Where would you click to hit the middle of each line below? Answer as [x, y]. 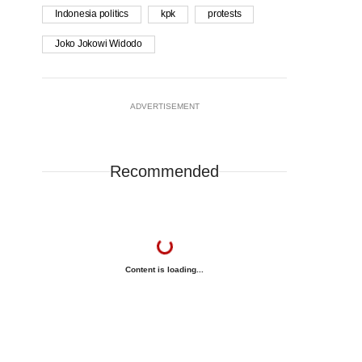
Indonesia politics [92, 14]
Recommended [164, 172]
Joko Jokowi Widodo [99, 44]
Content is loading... [164, 270]
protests [225, 14]
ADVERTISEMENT [164, 107]
